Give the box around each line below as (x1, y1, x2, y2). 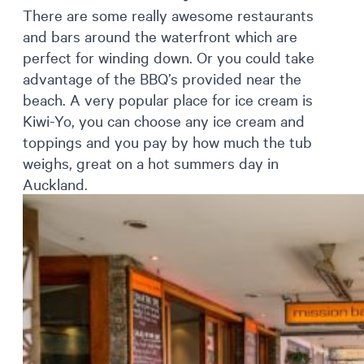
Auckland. (23, 174, 88, 194)
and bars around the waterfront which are (23, 26, 297, 46)
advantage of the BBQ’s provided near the (23, 68, 301, 89)
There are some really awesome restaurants (23, 5, 314, 25)
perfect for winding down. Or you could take (23, 47, 314, 67)
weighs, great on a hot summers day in (23, 153, 279, 173)
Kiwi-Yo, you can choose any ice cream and (23, 110, 305, 131)
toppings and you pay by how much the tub (23, 132, 312, 152)
